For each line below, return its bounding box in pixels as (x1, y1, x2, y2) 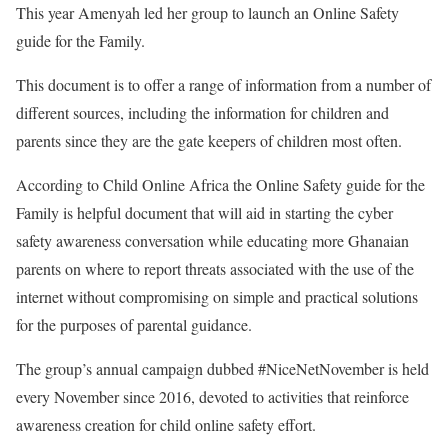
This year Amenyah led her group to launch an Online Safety (16, 2, 399, 23)
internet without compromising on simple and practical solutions (16, 286, 418, 307)
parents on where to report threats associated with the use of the (16, 258, 414, 279)
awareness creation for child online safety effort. (16, 414, 316, 435)
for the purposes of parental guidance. (16, 314, 252, 335)
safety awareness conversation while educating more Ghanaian (16, 230, 409, 251)
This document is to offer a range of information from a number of (16, 74, 431, 95)
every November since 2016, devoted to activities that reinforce (16, 386, 409, 407)
